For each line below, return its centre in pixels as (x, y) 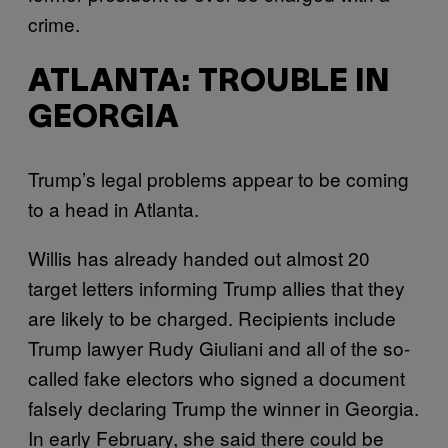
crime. (56, 23)
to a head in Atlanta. (113, 208)
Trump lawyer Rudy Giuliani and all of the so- (219, 347)
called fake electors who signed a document (216, 377)
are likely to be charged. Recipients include (212, 317)
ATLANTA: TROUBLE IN (209, 83)
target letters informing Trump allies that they (216, 287)
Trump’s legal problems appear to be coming (218, 178)
